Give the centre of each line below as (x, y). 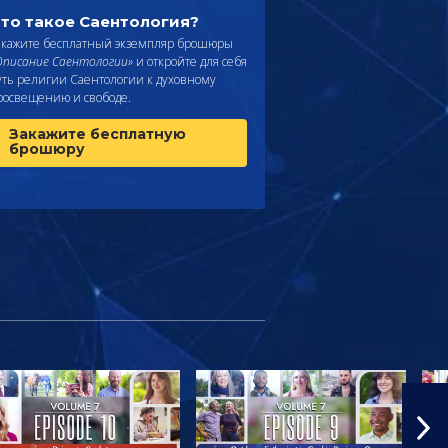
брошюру (47, 148)
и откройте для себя (190, 61)
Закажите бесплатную (97, 133)
